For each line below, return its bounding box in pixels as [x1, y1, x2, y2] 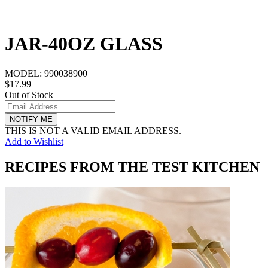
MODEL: [5, 68, 44, 78]
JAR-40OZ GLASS [5, 33, 163, 55]
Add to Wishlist [5, 136, 63, 147]
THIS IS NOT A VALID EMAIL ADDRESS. [5, 125, 181, 136]
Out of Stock [5, 89, 53, 100]
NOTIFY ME [10, 114, 53, 124]
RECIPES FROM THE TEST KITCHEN [5, 159, 260, 175]
